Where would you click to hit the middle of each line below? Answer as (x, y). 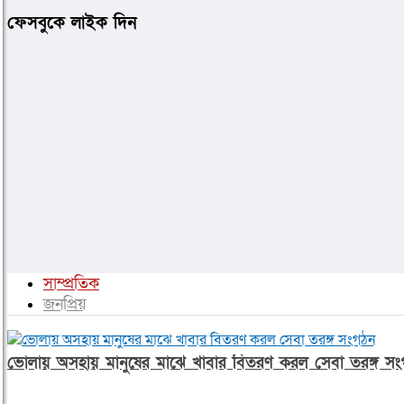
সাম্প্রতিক (71, 283)
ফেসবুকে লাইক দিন (72, 23)
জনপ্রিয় (65, 304)
